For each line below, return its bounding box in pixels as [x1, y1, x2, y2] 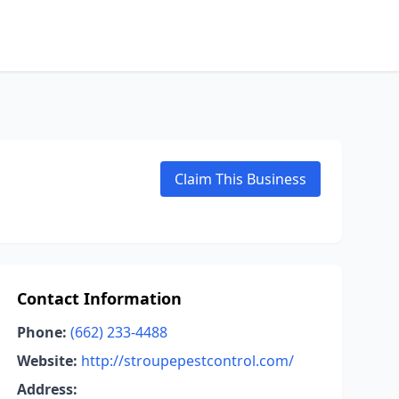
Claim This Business [175, 169, 306, 189]
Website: [16, 351, 77, 370]
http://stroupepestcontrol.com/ [80, 351, 294, 370]
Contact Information [16, 288, 182, 309]
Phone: [16, 322, 67, 342]
